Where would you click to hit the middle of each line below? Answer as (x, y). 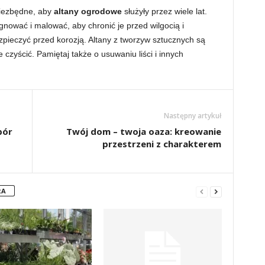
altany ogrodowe (88, 11)
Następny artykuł (192, 116)
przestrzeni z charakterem (161, 144)
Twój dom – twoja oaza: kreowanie (143, 131)
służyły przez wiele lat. (164, 11)
